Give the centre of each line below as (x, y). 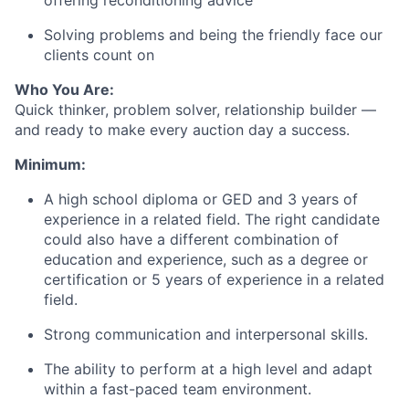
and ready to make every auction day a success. (182, 130)
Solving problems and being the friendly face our (213, 35)
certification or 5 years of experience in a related (214, 279)
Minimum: (50, 164)
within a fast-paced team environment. (178, 389)
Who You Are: (64, 89)
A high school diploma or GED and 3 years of (201, 199)
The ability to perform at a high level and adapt (208, 369)
